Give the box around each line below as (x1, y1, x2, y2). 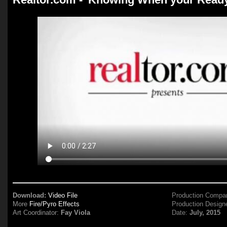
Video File (48, 192, 78, 199)
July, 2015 (190, 209, 221, 216)
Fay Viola (61, 209, 91, 216)
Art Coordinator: (13, 209, 61, 216)
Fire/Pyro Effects (29, 200, 80, 208)
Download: (13, 192, 47, 199)
